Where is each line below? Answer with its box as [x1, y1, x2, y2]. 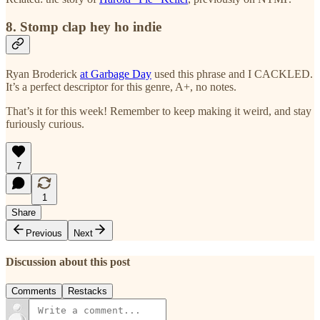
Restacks [68, 286, 107, 297]
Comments [11, 286, 56, 297]
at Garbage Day [80, 67, 151, 80]
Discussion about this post [6, 255, 130, 268]
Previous [26, 227, 62, 239]
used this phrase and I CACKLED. [151, 67, 313, 80]
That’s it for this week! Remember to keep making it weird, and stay [6, 104, 311, 117]
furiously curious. [6, 117, 84, 130]
